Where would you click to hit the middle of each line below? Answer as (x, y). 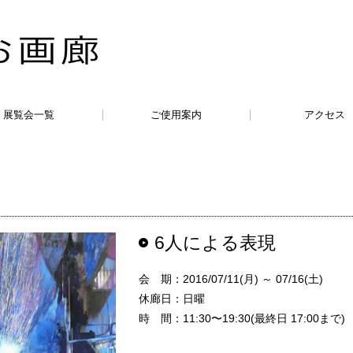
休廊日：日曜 (171, 298)
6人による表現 (215, 242)
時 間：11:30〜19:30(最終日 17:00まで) (242, 318)
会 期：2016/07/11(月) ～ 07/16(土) (230, 279)
